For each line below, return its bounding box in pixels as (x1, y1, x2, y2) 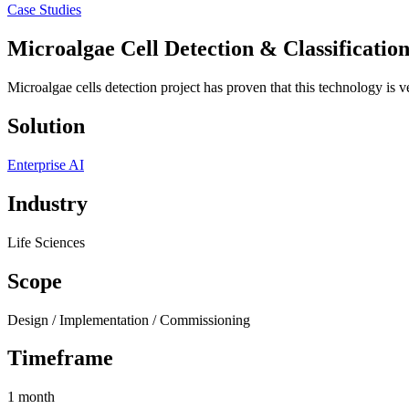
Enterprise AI (7, 156, 84, 173)
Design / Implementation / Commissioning (7, 311, 250, 328)
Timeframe (7, 346, 113, 371)
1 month (7, 389, 55, 405)
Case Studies (7, 2, 81, 18)
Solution (7, 113, 85, 138)
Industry (7, 191, 88, 215)
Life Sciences (7, 234, 85, 250)
